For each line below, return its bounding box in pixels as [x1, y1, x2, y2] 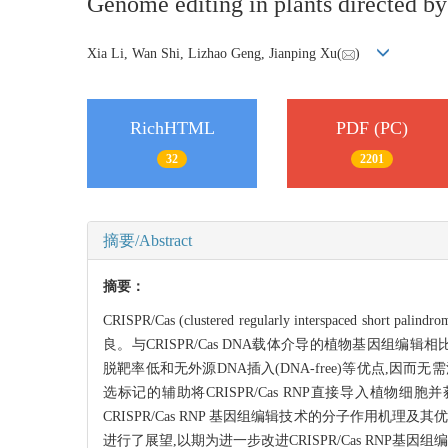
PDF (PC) [336, 117, 408, 138]
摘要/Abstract [103, 232, 192, 250]
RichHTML [129, 117, 215, 138]
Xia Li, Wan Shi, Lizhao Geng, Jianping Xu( [87, 45, 342, 61]
